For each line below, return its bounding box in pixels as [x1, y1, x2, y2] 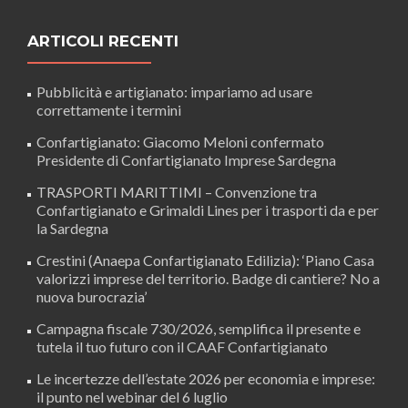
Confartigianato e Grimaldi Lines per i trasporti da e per [36, 200, 379, 219]
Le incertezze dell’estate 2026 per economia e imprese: [36, 369, 375, 387]
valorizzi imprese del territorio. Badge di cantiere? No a [36, 269, 380, 287]
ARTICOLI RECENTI [27, 31, 178, 50]
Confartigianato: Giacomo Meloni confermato [36, 132, 324, 150]
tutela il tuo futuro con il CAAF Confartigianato [36, 337, 328, 355]
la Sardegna [36, 219, 108, 237]
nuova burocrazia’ [36, 287, 147, 305]
